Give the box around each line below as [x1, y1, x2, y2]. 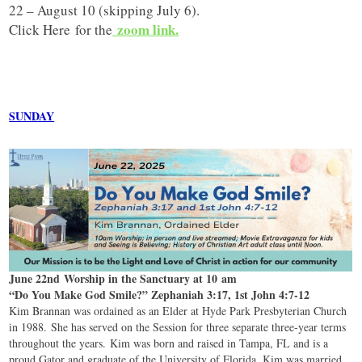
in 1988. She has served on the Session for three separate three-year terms [9, 319, 347, 335]
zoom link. [117, 19, 179, 40]
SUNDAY [9, 107, 55, 125]
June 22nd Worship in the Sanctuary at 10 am [9, 270, 242, 288]
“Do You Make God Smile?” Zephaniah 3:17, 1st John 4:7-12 [9, 286, 310, 304]
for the [75, 20, 113, 40]
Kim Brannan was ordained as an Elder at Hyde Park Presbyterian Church [9, 303, 347, 319]
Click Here [9, 20, 71, 40]
